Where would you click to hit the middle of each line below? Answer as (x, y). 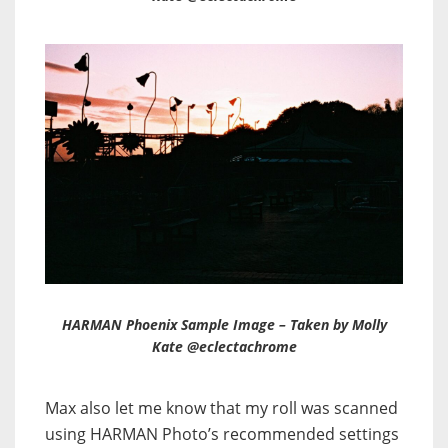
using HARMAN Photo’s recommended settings (222, 433)
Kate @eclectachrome (224, 346)
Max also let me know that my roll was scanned (221, 407)
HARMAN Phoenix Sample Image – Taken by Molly (224, 324)
